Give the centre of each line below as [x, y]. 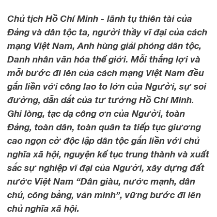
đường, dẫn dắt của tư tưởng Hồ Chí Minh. [101, 100]
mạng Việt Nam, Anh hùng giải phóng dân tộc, [104, 46]
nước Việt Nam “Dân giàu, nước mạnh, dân [101, 181]
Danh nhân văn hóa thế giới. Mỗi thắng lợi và [104, 59]
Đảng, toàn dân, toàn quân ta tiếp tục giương [104, 127]
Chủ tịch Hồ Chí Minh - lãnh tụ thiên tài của [100, 19]
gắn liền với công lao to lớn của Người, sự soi [107, 86]
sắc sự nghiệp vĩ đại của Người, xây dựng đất [106, 168]
